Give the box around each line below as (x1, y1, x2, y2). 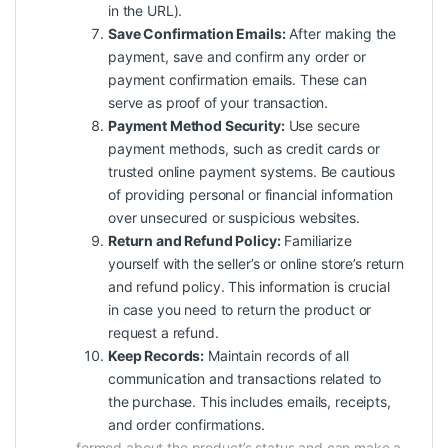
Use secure (284, 117, 361, 135)
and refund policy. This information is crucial (108, 278, 390, 296)
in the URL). (108, 2, 183, 20)
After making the (285, 25, 397, 43)
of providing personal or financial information (108, 186, 393, 204)
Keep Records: (108, 347, 205, 365)
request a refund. (108, 324, 219, 342)
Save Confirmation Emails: (108, 25, 286, 43)
